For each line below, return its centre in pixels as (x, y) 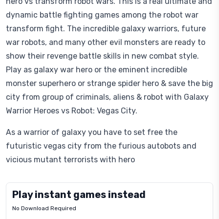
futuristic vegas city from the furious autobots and (101, 146)
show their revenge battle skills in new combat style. (102, 56)
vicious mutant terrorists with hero (70, 160)
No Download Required (44, 208)
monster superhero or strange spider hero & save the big (109, 83)
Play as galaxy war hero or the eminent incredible (97, 70)
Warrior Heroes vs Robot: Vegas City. (72, 111)
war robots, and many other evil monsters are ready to (106, 42)
